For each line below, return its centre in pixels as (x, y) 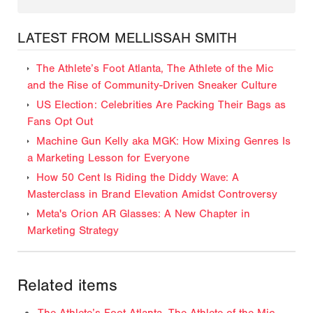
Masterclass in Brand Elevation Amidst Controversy (152, 195)
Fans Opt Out (60, 122)
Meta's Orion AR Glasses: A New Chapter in (143, 214)
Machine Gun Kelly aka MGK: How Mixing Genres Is (163, 141)
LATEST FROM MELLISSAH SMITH (127, 38)
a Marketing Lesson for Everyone (108, 158)
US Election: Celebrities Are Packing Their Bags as (161, 105)
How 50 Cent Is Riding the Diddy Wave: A (138, 178)
